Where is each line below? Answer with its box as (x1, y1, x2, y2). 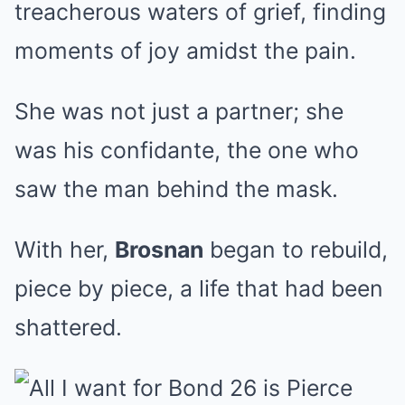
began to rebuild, (203, 236, 388, 263)
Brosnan (115, 236, 203, 263)
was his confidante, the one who (14, 137, 359, 164)
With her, (14, 236, 115, 263)
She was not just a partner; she (14, 98, 344, 125)
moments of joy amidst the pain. (14, 37, 356, 64)
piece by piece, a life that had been (14, 275, 383, 302)
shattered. (14, 314, 122, 341)
